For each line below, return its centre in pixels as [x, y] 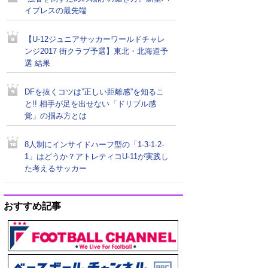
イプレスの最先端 [56, 11]
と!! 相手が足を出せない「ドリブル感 [90, 104]
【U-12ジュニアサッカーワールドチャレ [95, 39]
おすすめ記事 [32, 206]
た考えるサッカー [56, 169]
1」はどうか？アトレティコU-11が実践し [97, 157]
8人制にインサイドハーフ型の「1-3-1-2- [94, 145]
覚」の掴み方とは [56, 116]
